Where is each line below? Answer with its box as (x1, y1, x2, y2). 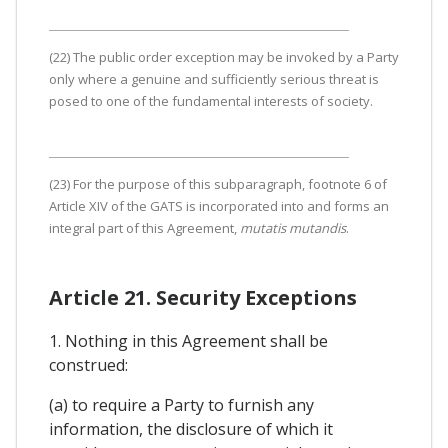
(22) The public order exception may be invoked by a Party (49, 47, 399, 66)
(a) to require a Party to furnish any (49, 393, 314, 416)
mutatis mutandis (240, 218, 346, 237)
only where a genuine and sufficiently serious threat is (49, 69, 379, 88)
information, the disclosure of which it (49, 417, 333, 440)
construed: (49, 353, 128, 376)
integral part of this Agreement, (49, 218, 240, 237)
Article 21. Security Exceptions (49, 283, 357, 311)
